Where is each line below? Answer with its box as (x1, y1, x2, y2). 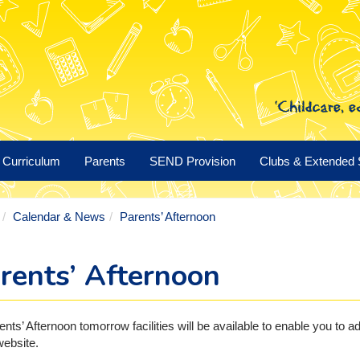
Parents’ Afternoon (119, 210, 215, 223)
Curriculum (2, 153, 60, 168)
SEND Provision (149, 153, 235, 168)
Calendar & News (12, 210, 105, 223)
